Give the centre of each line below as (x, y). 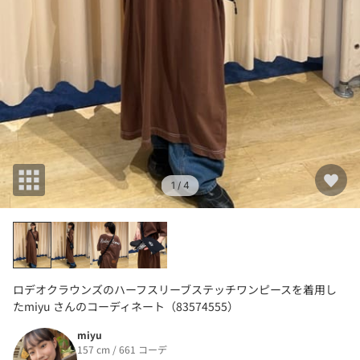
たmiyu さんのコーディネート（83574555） (126, 306)
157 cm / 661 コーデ (122, 349)
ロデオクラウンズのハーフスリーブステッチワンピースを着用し (175, 289)
